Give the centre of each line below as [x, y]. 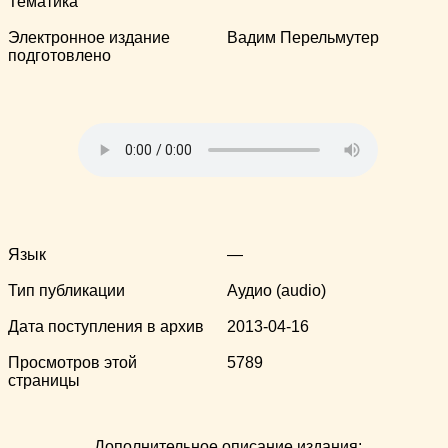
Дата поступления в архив [106, 326]
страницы [44, 380]
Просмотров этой [72, 362]
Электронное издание [89, 37]
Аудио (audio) [276, 290]
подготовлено [59, 55]
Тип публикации [66, 290]
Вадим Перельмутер [303, 37]
